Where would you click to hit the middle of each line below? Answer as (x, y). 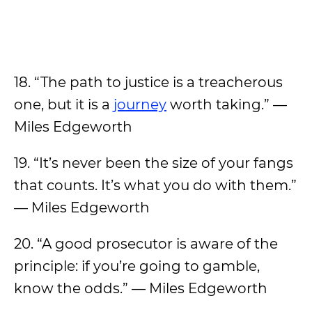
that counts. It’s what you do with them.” (155, 185)
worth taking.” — (227, 104)
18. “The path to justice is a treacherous (148, 82)
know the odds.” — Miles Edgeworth (141, 288)
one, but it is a (64, 104)
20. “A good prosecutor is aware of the (146, 244)
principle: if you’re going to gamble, (137, 266)
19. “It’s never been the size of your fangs (154, 163)
